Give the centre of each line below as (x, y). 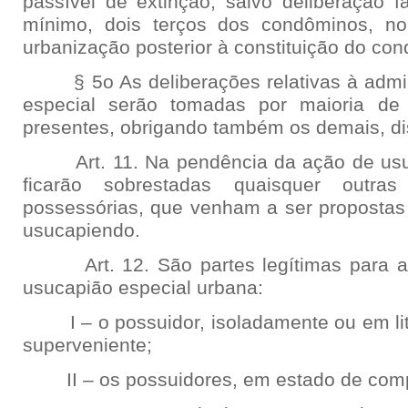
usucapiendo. (82, 230)
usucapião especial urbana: (143, 288)
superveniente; (87, 345)
